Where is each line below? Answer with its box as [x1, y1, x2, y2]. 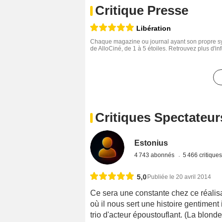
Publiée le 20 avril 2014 [147, 173, 211, 181]
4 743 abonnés [134, 152, 176, 159]
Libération [136, 24, 171, 33]
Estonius [134, 139, 168, 148]
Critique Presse [95, 3, 188, 18]
